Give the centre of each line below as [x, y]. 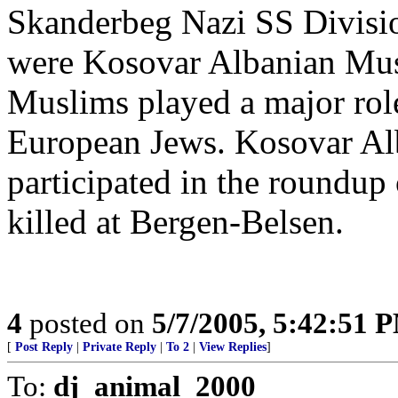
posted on [87, 323]
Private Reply [119, 347]
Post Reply [44, 347]
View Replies [233, 347]
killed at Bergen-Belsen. [175, 222]
